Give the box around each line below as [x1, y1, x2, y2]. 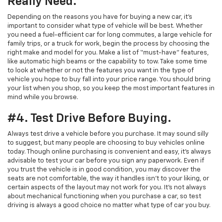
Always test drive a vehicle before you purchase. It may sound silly [7, 130, 209, 137]
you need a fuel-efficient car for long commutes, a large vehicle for [7, 31, 212, 38]
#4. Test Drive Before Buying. [7, 112, 171, 124]
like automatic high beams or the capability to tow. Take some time [7, 58, 207, 65]
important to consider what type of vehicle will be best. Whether [7, 22, 203, 29]
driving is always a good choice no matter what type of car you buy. [7, 202, 211, 209]
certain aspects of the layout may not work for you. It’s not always [7, 184, 206, 191]
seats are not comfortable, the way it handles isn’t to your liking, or [7, 175, 209, 182]
